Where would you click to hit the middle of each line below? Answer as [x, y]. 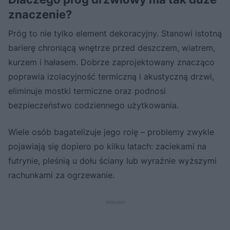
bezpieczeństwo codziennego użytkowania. [93, 105]
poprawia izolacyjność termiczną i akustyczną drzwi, [111, 76]
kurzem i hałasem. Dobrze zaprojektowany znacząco [111, 62]
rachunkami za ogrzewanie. [61, 175]
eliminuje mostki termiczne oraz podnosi [87, 91]
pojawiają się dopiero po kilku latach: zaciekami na [107, 146]
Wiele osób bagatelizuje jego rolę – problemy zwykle [111, 132]
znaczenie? [40, 14]
